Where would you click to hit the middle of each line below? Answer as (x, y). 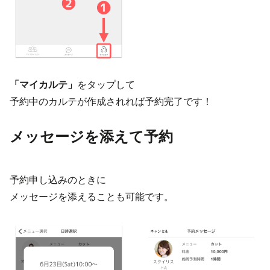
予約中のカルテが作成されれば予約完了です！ (111, 102)
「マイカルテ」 (43, 85)
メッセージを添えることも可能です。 (92, 197)
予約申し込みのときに (58, 180)
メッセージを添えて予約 (91, 137)
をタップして (106, 85)
